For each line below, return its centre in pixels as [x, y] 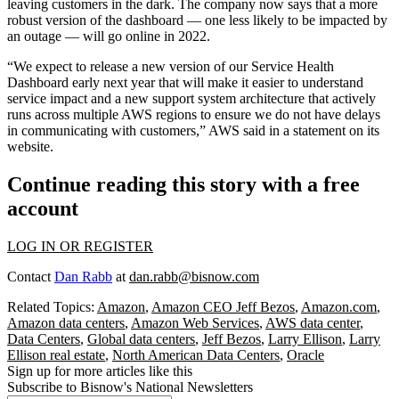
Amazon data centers [66, 322]
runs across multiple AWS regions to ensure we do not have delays [194, 114]
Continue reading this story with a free [183, 184]
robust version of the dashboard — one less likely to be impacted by [197, 20]
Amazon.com [339, 306]
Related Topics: [52, 306]
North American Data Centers [196, 354]
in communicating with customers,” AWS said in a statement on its [193, 130]
